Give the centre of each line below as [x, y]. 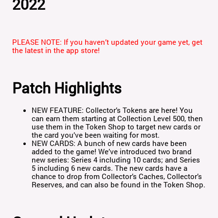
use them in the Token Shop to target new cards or [116, 127]
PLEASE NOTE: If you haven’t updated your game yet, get [108, 42]
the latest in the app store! [56, 50]
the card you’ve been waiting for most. [96, 135]
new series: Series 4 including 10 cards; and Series [116, 160]
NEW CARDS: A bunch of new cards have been [109, 143]
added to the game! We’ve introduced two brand [112, 152]
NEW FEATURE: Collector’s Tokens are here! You [112, 110]
